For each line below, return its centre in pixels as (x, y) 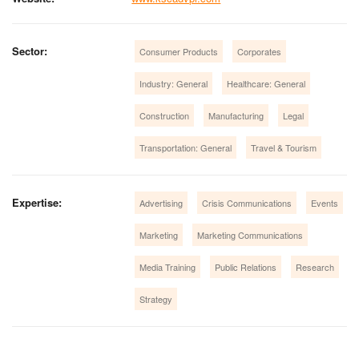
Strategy (156, 298)
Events (325, 202)
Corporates (260, 51)
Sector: (30, 50)
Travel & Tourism (284, 147)
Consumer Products (179, 51)
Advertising (161, 202)
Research (315, 266)
